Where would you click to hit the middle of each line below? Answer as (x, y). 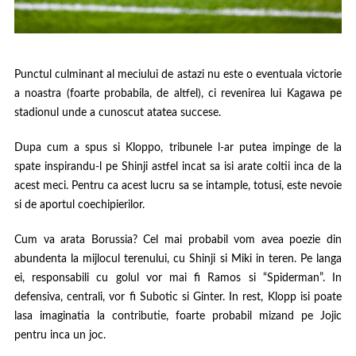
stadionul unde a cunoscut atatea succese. (117, 113)
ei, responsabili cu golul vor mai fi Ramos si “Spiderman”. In (178, 279)
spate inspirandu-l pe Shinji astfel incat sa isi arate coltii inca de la (178, 167)
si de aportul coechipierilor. (79, 205)
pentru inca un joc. (60, 336)
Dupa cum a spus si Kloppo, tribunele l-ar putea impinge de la (178, 148)
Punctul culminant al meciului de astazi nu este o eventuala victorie (178, 75)
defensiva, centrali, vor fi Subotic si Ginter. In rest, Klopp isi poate (178, 298)
